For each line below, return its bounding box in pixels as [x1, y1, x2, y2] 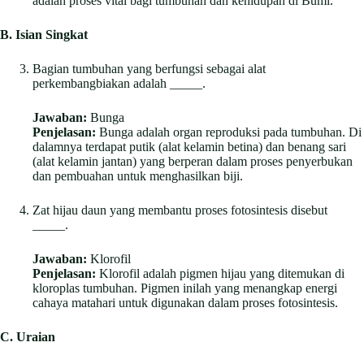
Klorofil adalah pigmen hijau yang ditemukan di [96, 266, 344, 280]
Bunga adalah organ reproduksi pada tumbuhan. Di [96, 124, 362, 139]
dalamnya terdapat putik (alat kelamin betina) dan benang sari [32, 139, 346, 154]
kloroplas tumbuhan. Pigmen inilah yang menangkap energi [32, 280, 337, 295]
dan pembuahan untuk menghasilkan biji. [32, 168, 243, 183]
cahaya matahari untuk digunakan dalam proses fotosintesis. [32, 295, 338, 310]
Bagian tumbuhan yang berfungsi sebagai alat [32, 61, 266, 76]
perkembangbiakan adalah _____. [32, 76, 206, 90]
